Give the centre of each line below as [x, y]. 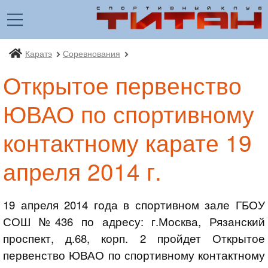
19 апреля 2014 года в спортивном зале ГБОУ [134, 205]
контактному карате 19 [127, 142]
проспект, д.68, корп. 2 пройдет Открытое [134, 238]
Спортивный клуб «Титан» [81, 59]
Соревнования [91, 53]
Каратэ [39, 53]
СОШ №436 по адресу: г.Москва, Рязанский [134, 222]
